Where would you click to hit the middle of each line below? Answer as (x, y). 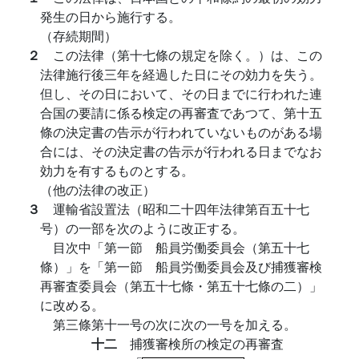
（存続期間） (79, 36)
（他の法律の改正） (98, 190)
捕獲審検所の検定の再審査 (207, 343)
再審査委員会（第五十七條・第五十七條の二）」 (181, 286)
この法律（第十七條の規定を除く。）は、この (188, 55)
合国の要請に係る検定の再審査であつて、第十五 (181, 113)
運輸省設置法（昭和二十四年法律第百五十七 (181, 209)
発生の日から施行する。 (111, 16)
